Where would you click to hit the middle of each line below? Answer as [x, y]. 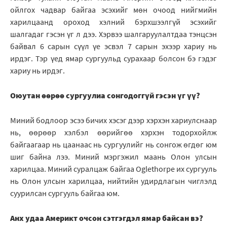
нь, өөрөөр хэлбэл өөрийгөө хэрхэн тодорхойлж [113, 133]
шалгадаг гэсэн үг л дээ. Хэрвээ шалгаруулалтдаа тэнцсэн [113, 34]
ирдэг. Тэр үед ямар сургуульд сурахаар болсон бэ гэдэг [113, 59]
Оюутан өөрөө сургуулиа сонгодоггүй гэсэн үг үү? [105, 96]
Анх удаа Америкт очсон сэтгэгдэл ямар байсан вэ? [107, 218]
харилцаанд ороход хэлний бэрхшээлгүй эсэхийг [113, 22]
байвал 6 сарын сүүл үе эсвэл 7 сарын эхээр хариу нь [113, 46]
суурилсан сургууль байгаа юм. [65, 193]
